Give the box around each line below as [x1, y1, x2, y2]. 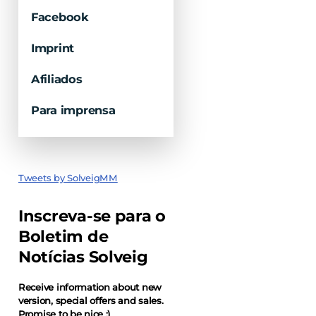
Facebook [31, 10, 89, 24]
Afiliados [31, 72, 83, 86]
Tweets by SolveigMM [18, 172, 118, 183]
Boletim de [18, 226, 109, 246]
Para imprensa [31, 103, 116, 117]
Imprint [31, 41, 75, 55]
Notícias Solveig [18, 247, 148, 267]
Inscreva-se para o [18, 206, 166, 226]
